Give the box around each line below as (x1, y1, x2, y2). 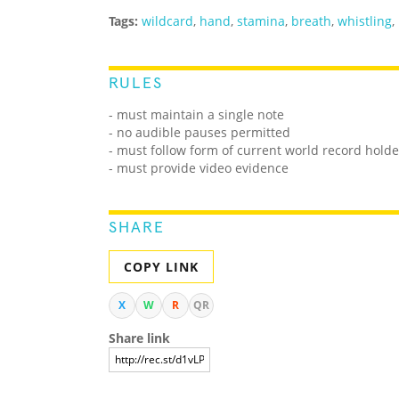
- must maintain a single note (109, 106, 288, 124)
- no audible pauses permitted (109, 124, 290, 142)
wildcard (142, 12, 193, 30)
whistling (338, 12, 392, 30)
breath (291, 12, 331, 30)
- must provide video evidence (109, 159, 289, 177)
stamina (237, 12, 285, 30)
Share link (109, 330, 170, 347)
